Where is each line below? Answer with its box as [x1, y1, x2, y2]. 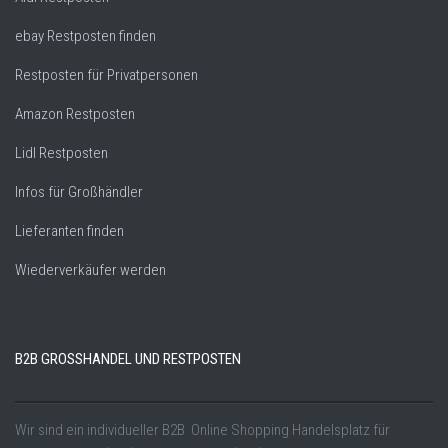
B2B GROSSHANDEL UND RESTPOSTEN [15, 350, 232, 369]
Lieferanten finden [15, 222, 124, 241]
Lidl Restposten [15, 144, 108, 163]
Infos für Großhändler [15, 183, 143, 202]
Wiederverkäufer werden [15, 261, 166, 280]
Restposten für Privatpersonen [15, 66, 198, 85]
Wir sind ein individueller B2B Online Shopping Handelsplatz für [15, 421, 390, 440]
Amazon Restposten [15, 105, 135, 124]
